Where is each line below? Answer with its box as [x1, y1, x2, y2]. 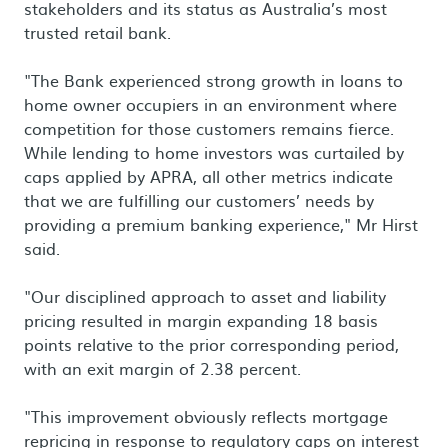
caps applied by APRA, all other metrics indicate [24, 164, 393, 188]
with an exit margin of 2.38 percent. [24, 356, 301, 380]
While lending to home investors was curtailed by [24, 140, 404, 164]
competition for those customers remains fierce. [24, 116, 394, 140]
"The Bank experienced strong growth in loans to [24, 68, 403, 92]
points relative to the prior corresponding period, [24, 332, 399, 356]
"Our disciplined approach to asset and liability [24, 284, 386, 308]
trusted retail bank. [24, 20, 171, 44]
